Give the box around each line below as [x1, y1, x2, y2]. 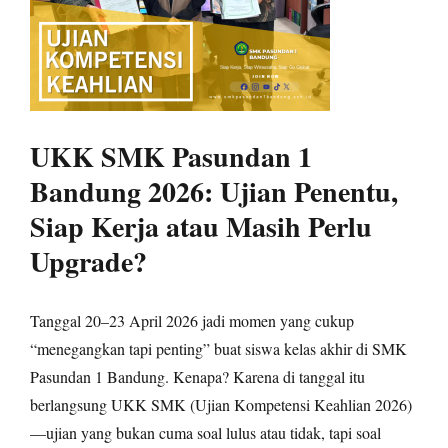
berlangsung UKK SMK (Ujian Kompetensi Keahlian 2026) [30, 394, 412, 416]
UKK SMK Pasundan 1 [30, 136, 312, 178]
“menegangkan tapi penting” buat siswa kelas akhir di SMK [30, 338, 407, 360]
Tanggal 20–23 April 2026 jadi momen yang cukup [30, 310, 354, 332]
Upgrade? [30, 241, 147, 283]
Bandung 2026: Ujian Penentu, [30, 171, 398, 213]
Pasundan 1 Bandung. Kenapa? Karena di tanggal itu [30, 366, 365, 388]
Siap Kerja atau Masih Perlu [30, 206, 372, 248]
